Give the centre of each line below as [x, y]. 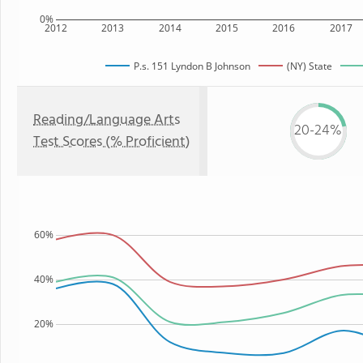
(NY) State [310, 66]
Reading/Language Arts [107, 120]
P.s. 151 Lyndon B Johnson [192, 66]
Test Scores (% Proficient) [112, 142]
